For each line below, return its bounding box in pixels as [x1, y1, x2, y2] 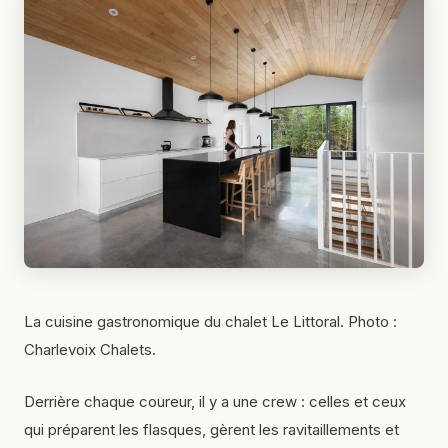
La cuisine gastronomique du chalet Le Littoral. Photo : [24, 312, 397, 332]
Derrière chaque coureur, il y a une [24, 392, 262, 412]
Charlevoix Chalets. [24, 340, 156, 360]
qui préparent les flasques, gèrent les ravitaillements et [24, 420, 399, 440]
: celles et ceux [297, 392, 406, 412]
